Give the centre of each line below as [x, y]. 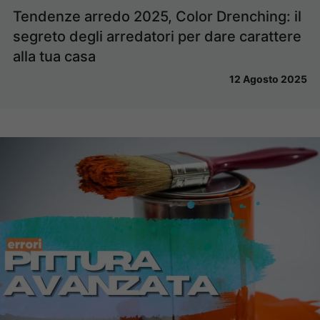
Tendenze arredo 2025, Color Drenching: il [157, 16]
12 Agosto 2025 [268, 79]
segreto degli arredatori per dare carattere [157, 36]
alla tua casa [54, 56]
